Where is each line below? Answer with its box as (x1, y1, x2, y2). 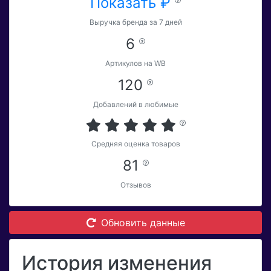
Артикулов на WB (105, 59, 166, 68)
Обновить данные (100, 217, 185, 229)
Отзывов (120, 180, 151, 190)
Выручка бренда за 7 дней (89, 18, 182, 27)
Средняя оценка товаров (91, 139, 180, 149)
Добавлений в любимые (93, 100, 178, 109)
